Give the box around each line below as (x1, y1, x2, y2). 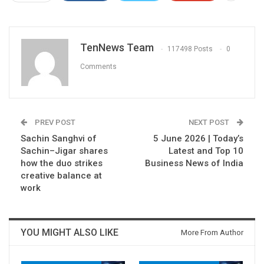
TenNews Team (80, 41, 154, 54)
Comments (80, 62, 117, 71)
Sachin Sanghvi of (21, 133, 97, 144)
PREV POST (33, 118, 75, 127)
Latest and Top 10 (169, 146, 243, 157)
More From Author (181, 228, 243, 237)
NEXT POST (189, 118, 231, 127)
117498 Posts (167, 44, 213, 53)
